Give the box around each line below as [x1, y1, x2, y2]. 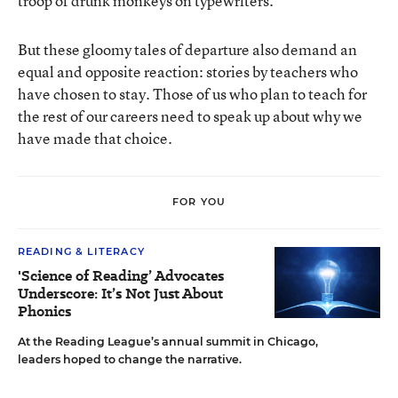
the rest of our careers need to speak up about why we [18, 105, 362, 126]
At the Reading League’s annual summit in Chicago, [18, 334, 318, 348]
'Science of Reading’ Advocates [18, 265, 224, 286]
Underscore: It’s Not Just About [18, 283, 223, 304]
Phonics [18, 300, 71, 322]
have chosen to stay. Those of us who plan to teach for [18, 83, 367, 104]
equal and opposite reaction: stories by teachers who [18, 60, 358, 82]
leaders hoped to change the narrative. [18, 352, 242, 366]
